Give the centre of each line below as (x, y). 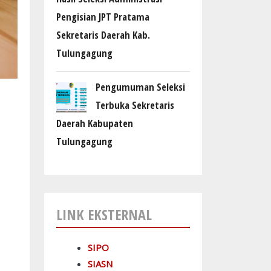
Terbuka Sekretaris (135, 105)
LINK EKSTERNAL (104, 215)
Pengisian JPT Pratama (103, 17)
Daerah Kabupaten (95, 123)
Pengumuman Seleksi (140, 87)
